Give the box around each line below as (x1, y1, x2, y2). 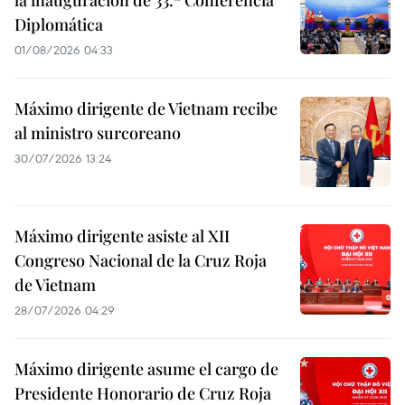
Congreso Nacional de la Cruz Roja (14, 250, 267, 271)
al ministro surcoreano (14, 122, 181, 144)
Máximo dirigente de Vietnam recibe (14, 98, 278, 119)
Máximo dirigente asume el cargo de (14, 358, 278, 380)
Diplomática (14, 14, 103, 35)
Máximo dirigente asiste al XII (14, 225, 230, 247)
